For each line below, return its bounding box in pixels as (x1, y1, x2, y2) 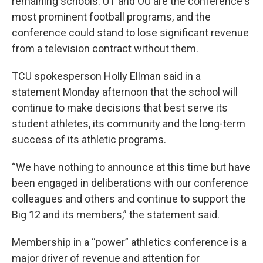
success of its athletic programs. (12, 133, 166, 146)
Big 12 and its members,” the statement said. (12, 208, 220, 221)
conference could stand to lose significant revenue (12, 26, 249, 39)
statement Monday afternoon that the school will (12, 86, 238, 98)
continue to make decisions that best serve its (12, 102, 228, 114)
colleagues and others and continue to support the (12, 193, 246, 205)
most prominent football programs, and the (12, 11, 211, 23)
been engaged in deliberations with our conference (12, 177, 248, 189)
